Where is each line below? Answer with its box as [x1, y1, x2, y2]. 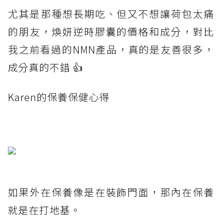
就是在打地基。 [8, 203, 81, 218]
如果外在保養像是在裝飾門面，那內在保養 [8, 185, 214, 200]
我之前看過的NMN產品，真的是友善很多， [8, 42, 214, 57]
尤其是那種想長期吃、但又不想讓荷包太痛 [8, 6, 214, 21]
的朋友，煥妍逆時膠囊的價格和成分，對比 [8, 24, 214, 39]
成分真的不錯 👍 [8, 60, 83, 75]
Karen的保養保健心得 [8, 90, 110, 105]
